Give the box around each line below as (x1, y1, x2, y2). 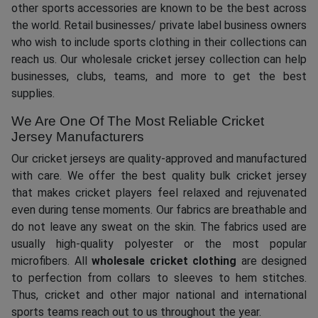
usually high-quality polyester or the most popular (11, 237, 307, 251)
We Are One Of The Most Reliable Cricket (11, 114, 264, 129)
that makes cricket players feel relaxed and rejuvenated (11, 186, 307, 200)
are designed (236, 254, 307, 268)
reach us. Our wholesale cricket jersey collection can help (11, 53, 307, 67)
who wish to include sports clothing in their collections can (11, 35, 307, 50)
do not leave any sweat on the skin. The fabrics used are (11, 220, 307, 234)
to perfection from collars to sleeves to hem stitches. (11, 271, 307, 285)
